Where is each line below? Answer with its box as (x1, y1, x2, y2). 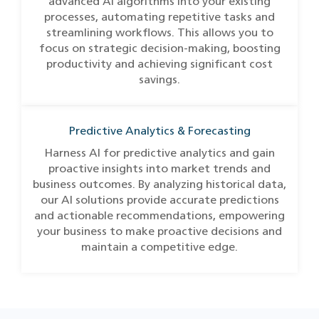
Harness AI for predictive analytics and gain (44, 146, 275, 159)
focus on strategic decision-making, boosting (38, 41, 281, 55)
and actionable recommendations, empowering (34, 209, 285, 222)
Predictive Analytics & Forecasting (68, 124, 251, 137)
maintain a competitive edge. (81, 240, 238, 253)
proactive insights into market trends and (48, 162, 271, 175)
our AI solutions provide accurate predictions (40, 193, 279, 206)
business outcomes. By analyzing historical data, (33, 177, 286, 191)
